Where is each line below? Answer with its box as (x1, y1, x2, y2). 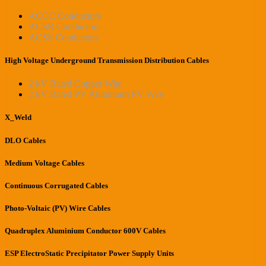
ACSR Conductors (28, 21, 100, 31)
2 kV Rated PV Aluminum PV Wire (28, 89, 164, 100)
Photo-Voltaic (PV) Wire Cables (5, 204, 110, 213)
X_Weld (5, 113, 31, 122)
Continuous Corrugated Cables (5, 180, 108, 190)
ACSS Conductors (28, 31, 99, 42)
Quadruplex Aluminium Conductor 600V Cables (5, 226, 166, 236)
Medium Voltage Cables (5, 158, 84, 167)
